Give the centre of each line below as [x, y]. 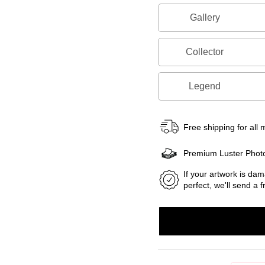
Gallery [205, 18]
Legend [205, 86]
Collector [205, 52]
